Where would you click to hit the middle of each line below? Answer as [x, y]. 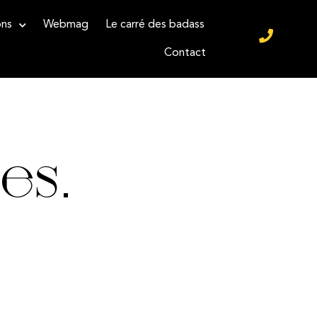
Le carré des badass [155, 25]
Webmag [66, 25]
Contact [185, 53]
